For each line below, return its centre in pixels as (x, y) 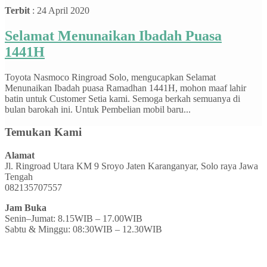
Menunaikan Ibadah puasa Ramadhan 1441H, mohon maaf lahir (125, 88)
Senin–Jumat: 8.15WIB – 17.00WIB (74, 219)
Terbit (17, 10)
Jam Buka (26, 208)
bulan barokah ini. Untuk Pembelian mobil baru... (98, 109)
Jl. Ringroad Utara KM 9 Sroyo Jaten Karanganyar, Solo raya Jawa (131, 166)
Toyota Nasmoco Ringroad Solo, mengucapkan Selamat (110, 77)
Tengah (19, 177)
